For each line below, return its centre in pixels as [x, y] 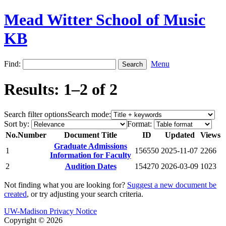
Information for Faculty [91, 155]
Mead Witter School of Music [105, 20]
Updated [180, 135]
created [15, 194]
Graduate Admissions [91, 146]
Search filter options [36, 114]
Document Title [91, 135]
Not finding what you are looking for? [66, 185]
